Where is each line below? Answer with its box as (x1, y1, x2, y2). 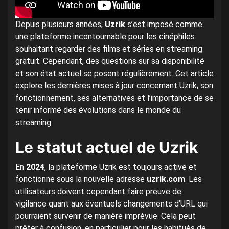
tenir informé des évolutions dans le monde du (15, 105, 181, 116)
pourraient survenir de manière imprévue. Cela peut (15, 211, 196, 221)
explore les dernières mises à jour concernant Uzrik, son (15, 81, 213, 91)
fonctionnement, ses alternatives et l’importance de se (15, 93, 214, 103)
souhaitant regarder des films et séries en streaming (15, 44, 202, 54)
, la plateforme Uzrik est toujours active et (44, 162, 197, 172)
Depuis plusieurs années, (15, 19, 105, 30)
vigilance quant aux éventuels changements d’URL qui (15, 199, 208, 209)
